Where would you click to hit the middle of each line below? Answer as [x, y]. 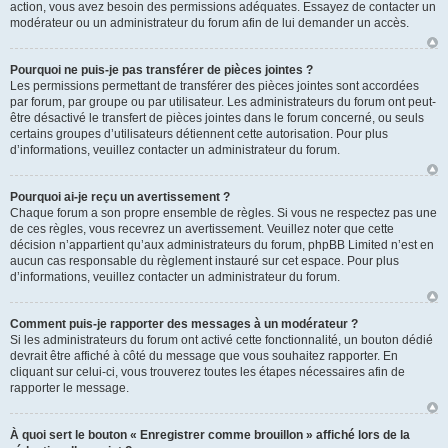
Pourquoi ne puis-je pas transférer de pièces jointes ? [161, 70]
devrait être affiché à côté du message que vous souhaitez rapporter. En [204, 356]
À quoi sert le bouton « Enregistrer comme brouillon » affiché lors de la [210, 435]
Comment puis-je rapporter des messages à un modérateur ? [184, 324]
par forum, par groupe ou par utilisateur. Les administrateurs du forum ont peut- [223, 102]
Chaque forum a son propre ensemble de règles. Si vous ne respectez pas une [223, 213]
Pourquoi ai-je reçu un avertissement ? [120, 197]
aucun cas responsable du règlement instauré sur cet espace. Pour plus [204, 261]
